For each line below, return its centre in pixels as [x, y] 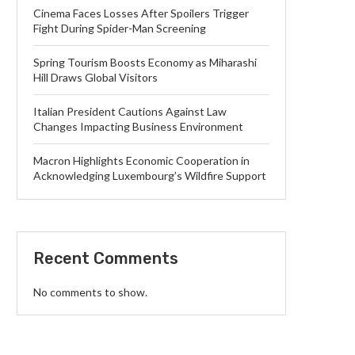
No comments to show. [90, 292]
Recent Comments [106, 258]
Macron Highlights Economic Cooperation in [141, 160]
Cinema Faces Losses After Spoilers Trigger [141, 13]
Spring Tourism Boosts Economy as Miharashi [145, 62]
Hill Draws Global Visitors [95, 77]
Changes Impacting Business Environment [138, 126]
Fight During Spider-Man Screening [120, 28]
